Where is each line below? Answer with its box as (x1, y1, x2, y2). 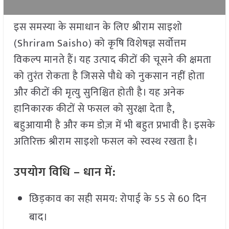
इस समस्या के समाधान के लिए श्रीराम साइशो (13, 18, 182, 36)
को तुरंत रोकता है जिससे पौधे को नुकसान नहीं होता (13, 67, 205, 85)
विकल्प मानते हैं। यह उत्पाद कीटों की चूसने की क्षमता (13, 51, 212, 69)
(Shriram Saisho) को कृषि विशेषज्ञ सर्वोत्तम (13, 35, 187, 53)
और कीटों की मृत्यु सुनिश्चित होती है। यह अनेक (13, 84, 185, 102)
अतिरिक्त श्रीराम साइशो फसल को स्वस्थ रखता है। (13, 133, 198, 151)
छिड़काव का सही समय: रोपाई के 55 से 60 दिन (29, 190, 207, 208)
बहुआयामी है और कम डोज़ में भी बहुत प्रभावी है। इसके (13, 117, 215, 134)
